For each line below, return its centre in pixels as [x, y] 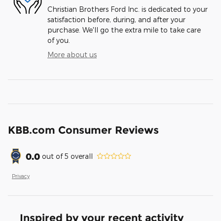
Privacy [21, 176]
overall [81, 156]
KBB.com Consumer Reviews [83, 130]
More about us [72, 54]
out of [53, 156]
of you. [59, 40]
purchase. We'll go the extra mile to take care [124, 30]
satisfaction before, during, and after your [116, 19]
